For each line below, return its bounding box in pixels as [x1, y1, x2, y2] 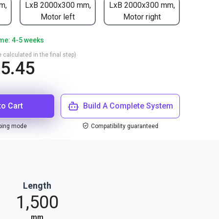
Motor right [123, 12, 161, 22]
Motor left [41, 12, 75, 22]
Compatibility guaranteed [91, 123, 158, 130]
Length [23, 180, 51, 191]
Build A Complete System [83, 101, 173, 110]
